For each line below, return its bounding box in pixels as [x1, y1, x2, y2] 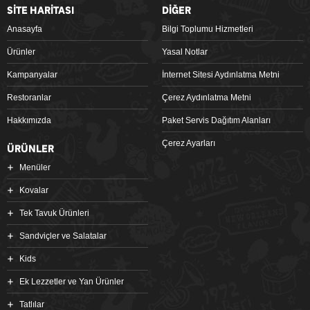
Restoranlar [7, 93, 51, 102]
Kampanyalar [7, 70, 57, 80]
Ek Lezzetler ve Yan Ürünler [19, 277, 124, 286]
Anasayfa [7, 24, 42, 34]
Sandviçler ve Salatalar [19, 231, 107, 241]
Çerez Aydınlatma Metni [162, 93, 251, 102]
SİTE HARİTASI [7, 6, 74, 15]
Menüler [19, 163, 51, 172]
